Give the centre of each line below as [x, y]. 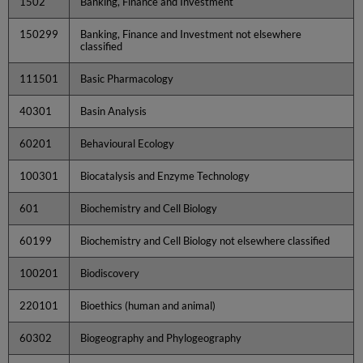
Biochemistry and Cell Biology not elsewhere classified [205, 240]
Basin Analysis [114, 111]
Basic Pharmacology [127, 78]
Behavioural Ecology [128, 143]
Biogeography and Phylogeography [161, 337]
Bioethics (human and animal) [148, 305]
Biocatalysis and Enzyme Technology [165, 175]
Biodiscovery [110, 273]
